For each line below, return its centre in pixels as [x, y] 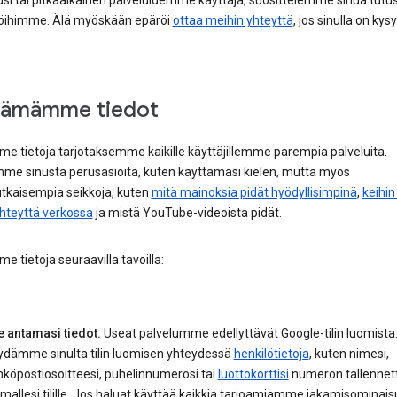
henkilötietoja [271, 354]
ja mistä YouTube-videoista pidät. [187, 213]
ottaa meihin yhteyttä [233, 21]
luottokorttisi [253, 374]
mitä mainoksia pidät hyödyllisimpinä [254, 193]
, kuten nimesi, [349, 354]
